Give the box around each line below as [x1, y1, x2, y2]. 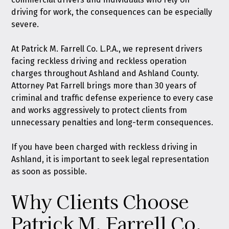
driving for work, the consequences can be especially [11, 7, 213, 17]
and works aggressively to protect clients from [11, 105, 188, 115]
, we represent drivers [119, 44, 203, 54]
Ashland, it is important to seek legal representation [11, 154, 210, 164]
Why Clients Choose [11, 188, 189, 214]
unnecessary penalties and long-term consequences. [11, 118, 214, 127]
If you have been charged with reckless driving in [11, 142, 198, 152]
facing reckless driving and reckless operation [11, 56, 187, 66]
